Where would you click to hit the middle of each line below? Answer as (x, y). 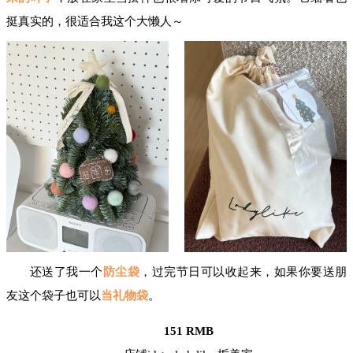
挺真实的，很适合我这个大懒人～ (95, 22)
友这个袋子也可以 (54, 295)
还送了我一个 (67, 271)
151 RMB (188, 331)
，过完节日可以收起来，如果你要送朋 (243, 271)
